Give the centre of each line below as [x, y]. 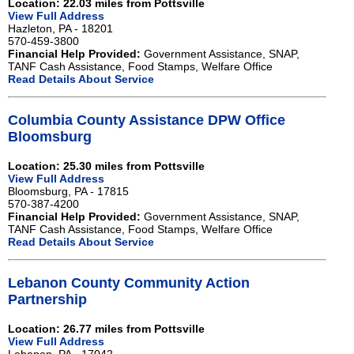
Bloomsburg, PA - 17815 [68, 192]
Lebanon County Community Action [129, 283]
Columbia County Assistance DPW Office [147, 120]
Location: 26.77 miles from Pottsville [106, 329]
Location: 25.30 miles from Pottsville [106, 166]
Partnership [47, 300]
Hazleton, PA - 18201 [60, 28]
